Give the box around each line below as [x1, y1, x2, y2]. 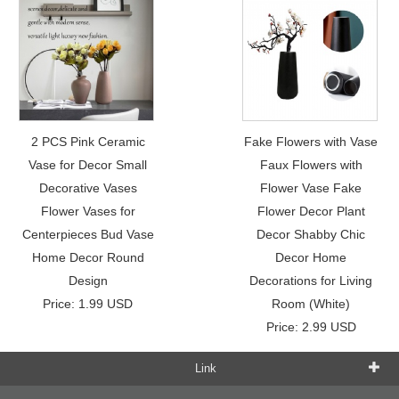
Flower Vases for [40, 203, 135, 218]
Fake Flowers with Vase [244, 134, 379, 149]
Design [68, 273, 108, 288]
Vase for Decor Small [28, 157, 148, 172]
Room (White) [272, 296, 351, 311]
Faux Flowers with [259, 157, 362, 172]
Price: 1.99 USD [43, 296, 134, 311]
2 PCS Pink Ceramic [30, 134, 145, 149]
